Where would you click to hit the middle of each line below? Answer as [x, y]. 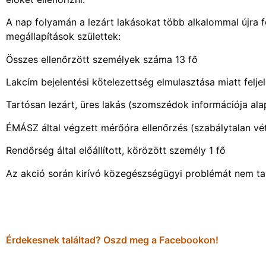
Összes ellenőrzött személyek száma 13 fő [102, 59]
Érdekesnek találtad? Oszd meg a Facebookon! [112, 240]
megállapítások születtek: [63, 37]
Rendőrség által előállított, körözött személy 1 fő [116, 151]
